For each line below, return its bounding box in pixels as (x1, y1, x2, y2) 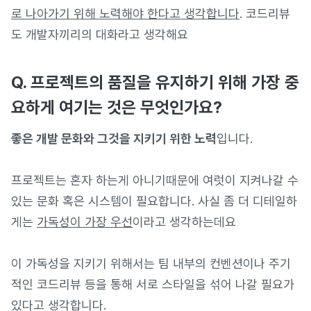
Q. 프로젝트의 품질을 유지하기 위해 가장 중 (11, 72, 299, 92)
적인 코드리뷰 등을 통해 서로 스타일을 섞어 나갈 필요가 (11, 277, 294, 292)
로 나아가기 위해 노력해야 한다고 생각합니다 (11, 6, 239, 21)
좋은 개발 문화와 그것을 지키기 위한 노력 (11, 131, 217, 146)
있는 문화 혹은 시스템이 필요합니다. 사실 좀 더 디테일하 (11, 194, 297, 208)
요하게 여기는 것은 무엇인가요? (11, 97, 222, 117)
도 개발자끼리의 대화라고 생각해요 (11, 27, 188, 42)
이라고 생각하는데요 (133, 215, 236, 229)
